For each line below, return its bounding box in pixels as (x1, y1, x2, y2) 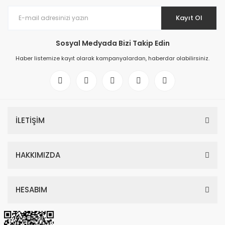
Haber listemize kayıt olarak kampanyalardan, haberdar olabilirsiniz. (16, 54, 209, 62)
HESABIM (16, 184, 47, 195)
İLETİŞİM (16, 115, 45, 126)
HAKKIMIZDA (16, 149, 60, 160)
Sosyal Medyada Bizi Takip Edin (55, 38, 170, 48)
